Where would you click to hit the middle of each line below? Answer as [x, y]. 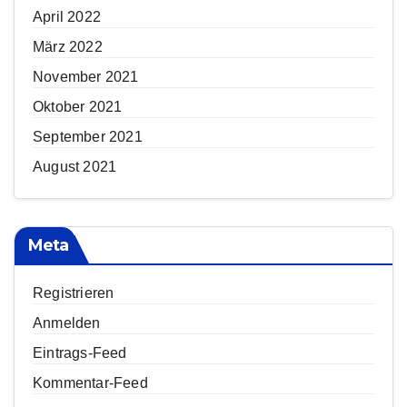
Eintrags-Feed [80, 352]
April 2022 [67, 17]
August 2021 [75, 167]
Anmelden [67, 323]
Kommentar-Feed [90, 382]
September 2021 [88, 137]
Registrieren [74, 293]
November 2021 [86, 77]
